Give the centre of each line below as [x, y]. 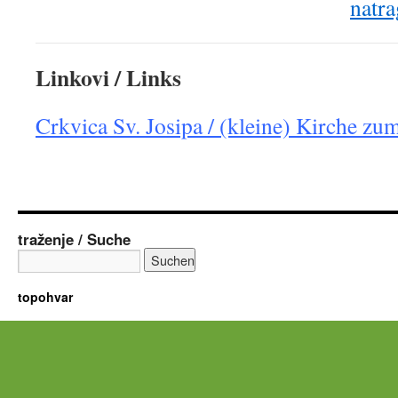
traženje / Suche [74, 239]
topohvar [45, 297]
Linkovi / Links [108, 78]
